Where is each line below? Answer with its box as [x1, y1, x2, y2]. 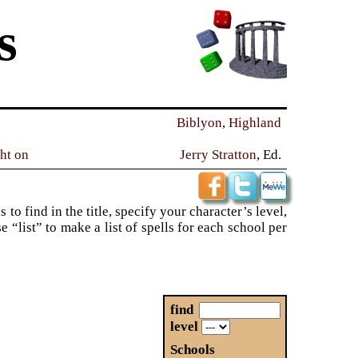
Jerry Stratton [180, 146, 257, 162]
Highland [229, 114, 282, 130]
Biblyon [177, 114, 223, 130]
